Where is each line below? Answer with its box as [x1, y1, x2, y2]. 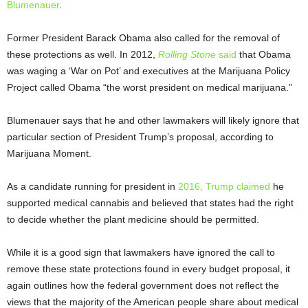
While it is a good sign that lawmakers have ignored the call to [7, 247, 275, 258]
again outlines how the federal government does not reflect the [7, 280, 279, 291]
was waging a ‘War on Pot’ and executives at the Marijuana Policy [7, 65, 290, 77]
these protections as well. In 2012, [7, 49, 158, 60]
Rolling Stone [158, 49, 216, 60]
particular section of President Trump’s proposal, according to [7, 131, 274, 143]
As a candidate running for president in [7, 181, 178, 192]
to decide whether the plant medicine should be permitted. [7, 214, 259, 225]
